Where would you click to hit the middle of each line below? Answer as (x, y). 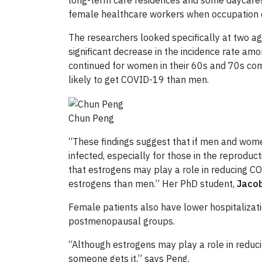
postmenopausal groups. (122, 221)
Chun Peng (91, 118)
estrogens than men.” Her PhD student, (153, 183)
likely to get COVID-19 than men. (139, 80)
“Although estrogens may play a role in (152, 244)
